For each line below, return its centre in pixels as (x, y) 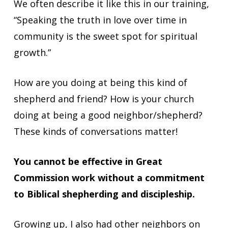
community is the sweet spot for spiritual (105, 36)
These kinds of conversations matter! (95, 131)
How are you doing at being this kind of (100, 82)
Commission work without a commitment (109, 177)
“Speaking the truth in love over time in (100, 20)
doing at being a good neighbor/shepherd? (108, 115)
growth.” (32, 52)
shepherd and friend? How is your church (104, 98)
